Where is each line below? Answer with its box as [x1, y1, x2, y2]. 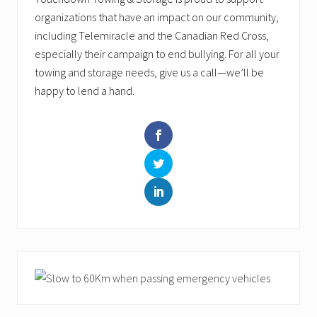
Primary [16, 248, 107, 278]
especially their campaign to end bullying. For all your [35, 46, 279, 61]
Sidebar [16, 275, 98, 304]
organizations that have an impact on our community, [35, 9, 279, 24]
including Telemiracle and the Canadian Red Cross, [35, 28, 269, 42]
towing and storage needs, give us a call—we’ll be [35, 64, 264, 79]
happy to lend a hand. [35, 83, 134, 98]
